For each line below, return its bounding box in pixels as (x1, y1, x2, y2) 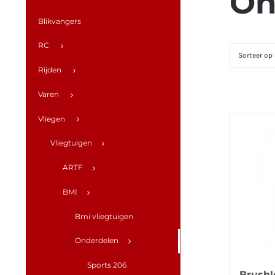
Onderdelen (75, 235, 118, 245)
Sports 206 (87, 260, 126, 269)
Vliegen (38, 114, 65, 123)
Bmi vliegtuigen (75, 211, 133, 221)
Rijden (38, 64, 61, 74)
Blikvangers (38, 17, 81, 26)
